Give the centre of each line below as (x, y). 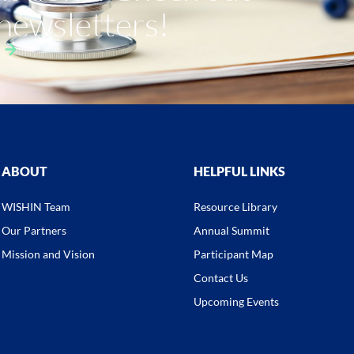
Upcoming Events (236, 301)
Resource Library (235, 206)
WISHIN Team (36, 206)
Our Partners (34, 230)
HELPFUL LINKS (239, 171)
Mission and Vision (48, 254)
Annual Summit (232, 230)
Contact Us (221, 277)
